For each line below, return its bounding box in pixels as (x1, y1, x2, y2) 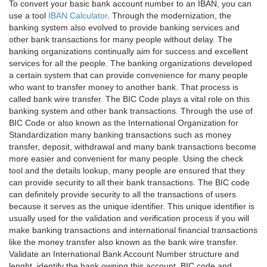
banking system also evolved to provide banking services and (9, 23, 240, 32)
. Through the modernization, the (107, 11, 231, 20)
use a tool (9, 11, 48, 20)
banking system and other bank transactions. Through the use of (9, 106, 253, 116)
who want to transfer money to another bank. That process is (9, 82, 238, 92)
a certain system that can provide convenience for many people (9, 70, 248, 80)
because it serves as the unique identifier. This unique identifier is (9, 201, 254, 211)
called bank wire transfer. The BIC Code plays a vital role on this (9, 94, 250, 104)
